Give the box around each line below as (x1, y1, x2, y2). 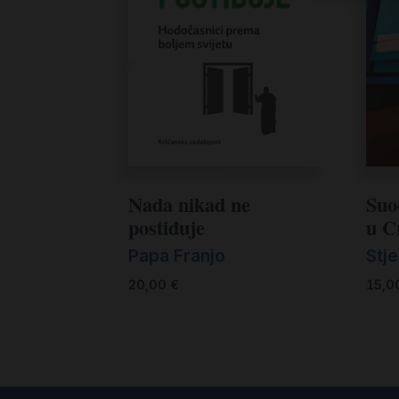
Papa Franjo (128, 244, 225, 266)
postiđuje (128, 213, 205, 243)
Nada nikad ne (128, 190, 250, 220)
